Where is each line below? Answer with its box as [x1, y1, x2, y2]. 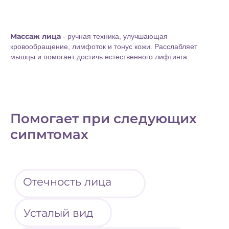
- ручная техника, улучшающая [61, 32, 168, 41]
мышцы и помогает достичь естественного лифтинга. [10, 53, 189, 61]
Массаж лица [10, 32, 61, 41]
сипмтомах [10, 126, 88, 143]
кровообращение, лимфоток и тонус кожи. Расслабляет [10, 42, 197, 51]
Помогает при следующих [10, 110, 197, 127]
